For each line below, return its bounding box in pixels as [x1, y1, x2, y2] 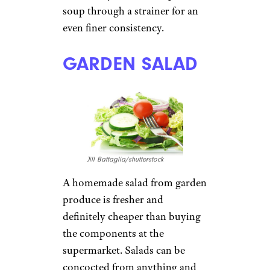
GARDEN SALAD [63, 52, 198, 75]
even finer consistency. [63, 21, 164, 35]
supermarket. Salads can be [63, 243, 185, 257]
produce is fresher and [63, 193, 163, 207]
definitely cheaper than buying [63, 210, 201, 224]
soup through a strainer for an [63, 4, 198, 18]
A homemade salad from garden [63, 176, 207, 190]
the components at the [63, 227, 164, 240]
